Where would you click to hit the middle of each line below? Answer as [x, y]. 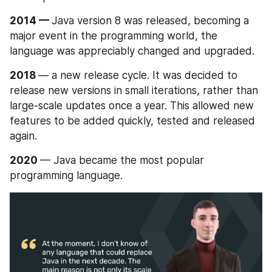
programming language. [66, 176]
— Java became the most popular [122, 161]
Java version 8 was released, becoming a [150, 21]
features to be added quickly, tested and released [132, 121]
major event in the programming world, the [114, 36]
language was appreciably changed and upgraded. [132, 51]
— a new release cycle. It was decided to [138, 76]
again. [23, 136]
